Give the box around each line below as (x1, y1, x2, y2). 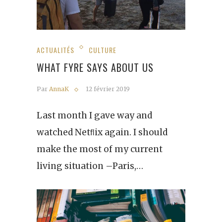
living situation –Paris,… (37, 160, 143, 171)
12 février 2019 (86, 85, 130, 93)
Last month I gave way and (37, 110, 152, 121)
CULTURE (89, 44, 116, 55)
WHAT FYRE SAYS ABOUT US (37, 59, 154, 75)
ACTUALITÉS (37, 44, 74, 55)
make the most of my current (37, 143, 163, 155)
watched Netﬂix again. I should (37, 126, 167, 138)
